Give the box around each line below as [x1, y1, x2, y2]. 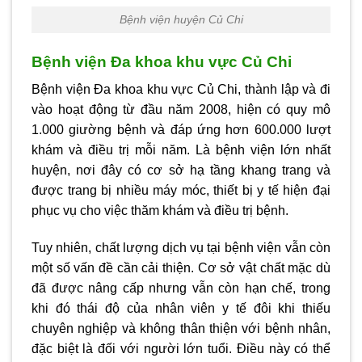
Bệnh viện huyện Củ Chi [119, 13, 243, 27]
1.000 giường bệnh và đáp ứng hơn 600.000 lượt [32, 123, 330, 137]
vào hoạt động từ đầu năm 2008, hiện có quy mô [32, 103, 330, 117]
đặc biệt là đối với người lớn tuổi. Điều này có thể [32, 342, 330, 356]
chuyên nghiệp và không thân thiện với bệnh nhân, [32, 322, 330, 336]
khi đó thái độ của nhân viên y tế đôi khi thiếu [32, 301, 330, 316]
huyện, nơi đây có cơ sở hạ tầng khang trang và [32, 163, 330, 178]
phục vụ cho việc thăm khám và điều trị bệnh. [32, 204, 288, 218]
